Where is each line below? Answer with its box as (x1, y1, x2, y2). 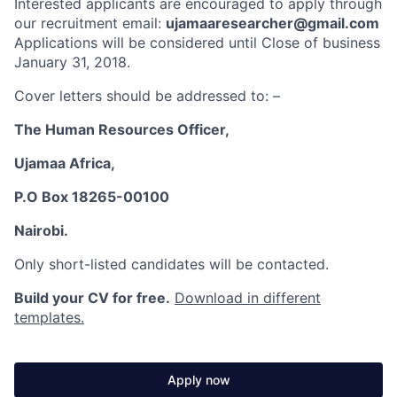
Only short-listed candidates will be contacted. (14, 255, 329, 273)
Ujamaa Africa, (14, 154, 115, 172)
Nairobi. (14, 222, 68, 239)
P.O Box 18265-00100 (14, 188, 169, 206)
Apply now (167, 372, 230, 387)
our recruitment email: (14, 14, 166, 32)
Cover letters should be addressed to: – (14, 87, 280, 105)
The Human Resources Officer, (14, 121, 230, 138)
